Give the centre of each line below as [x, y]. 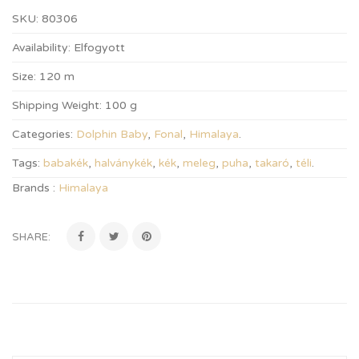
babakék [66, 163]
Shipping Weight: [57, 105]
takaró [272, 163]
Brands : [35, 188]
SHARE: [31, 237]
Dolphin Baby [112, 134]
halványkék [123, 163]
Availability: [41, 48]
